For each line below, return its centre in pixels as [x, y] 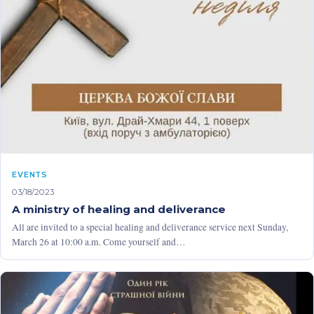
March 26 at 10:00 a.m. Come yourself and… [99, 241]
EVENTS [30, 174]
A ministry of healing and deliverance [119, 209]
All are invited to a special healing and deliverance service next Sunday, [150, 227]
